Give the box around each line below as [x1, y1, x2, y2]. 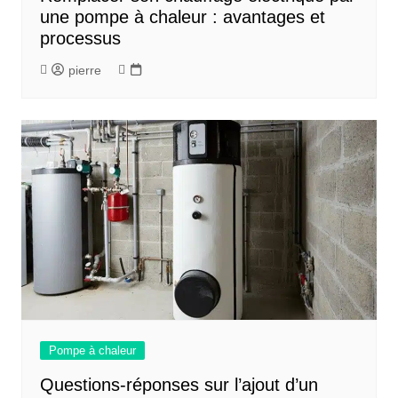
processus [39, 28, 121, 48]
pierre [68, 62, 101, 77]
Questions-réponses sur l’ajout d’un [39, 374, 318, 394]
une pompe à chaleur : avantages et [39, 6, 325, 27]
